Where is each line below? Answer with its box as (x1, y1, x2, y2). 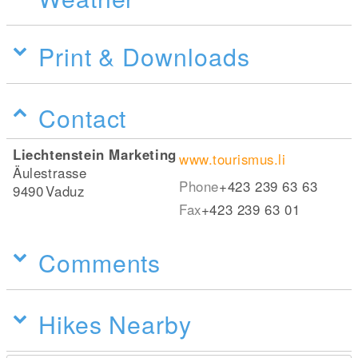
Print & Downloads (38, 38, 250, 74)
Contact (38, 100, 127, 135)
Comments (38, 245, 161, 280)
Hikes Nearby (38, 306, 192, 341)
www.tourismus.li (179, 149, 286, 169)
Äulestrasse (13, 163, 87, 182)
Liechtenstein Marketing (13, 145, 177, 164)
